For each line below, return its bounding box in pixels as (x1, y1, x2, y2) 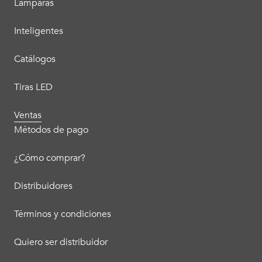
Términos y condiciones (14, 208, 111, 221)
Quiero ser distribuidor (14, 236, 108, 249)
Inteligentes (14, 25, 63, 38)
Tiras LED (14, 81, 53, 94)
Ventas (14, 109, 42, 122)
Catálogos (14, 53, 56, 66)
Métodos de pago (14, 123, 88, 137)
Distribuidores (14, 180, 73, 193)
